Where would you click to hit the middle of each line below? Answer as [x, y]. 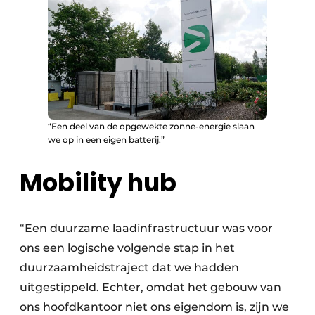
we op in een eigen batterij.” [106, 139]
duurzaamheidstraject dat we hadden [129, 267]
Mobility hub [98, 182]
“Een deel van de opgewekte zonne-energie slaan [151, 126]
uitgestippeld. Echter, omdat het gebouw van [150, 287]
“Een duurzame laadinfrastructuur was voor [146, 228]
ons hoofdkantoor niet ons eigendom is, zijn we [154, 307]
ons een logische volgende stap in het [127, 247]
